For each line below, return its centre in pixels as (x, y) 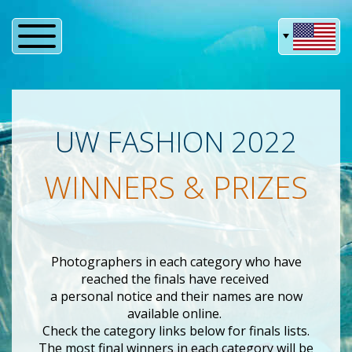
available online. (176, 313)
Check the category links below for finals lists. (176, 330)
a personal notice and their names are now (176, 296)
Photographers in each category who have (176, 261)
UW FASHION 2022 (176, 141)
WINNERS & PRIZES (176, 186)
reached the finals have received (176, 279)
